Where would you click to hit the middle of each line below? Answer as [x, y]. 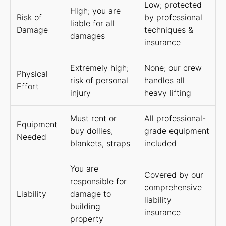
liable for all [92, 23]
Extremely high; [99, 67]
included [160, 143]
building [85, 206]
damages [88, 36]
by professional [173, 17]
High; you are [95, 10]
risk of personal [99, 80]
